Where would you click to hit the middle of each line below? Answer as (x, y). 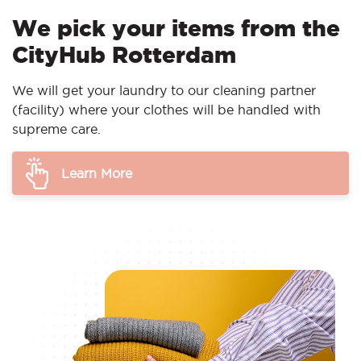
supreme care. (56, 129)
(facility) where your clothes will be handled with (166, 110)
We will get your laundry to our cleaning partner (164, 90)
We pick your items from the (176, 28)
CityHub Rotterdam (124, 54)
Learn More (96, 173)
